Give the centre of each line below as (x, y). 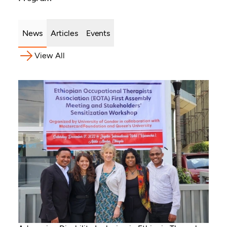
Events (98, 33)
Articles (64, 33)
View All (49, 55)
